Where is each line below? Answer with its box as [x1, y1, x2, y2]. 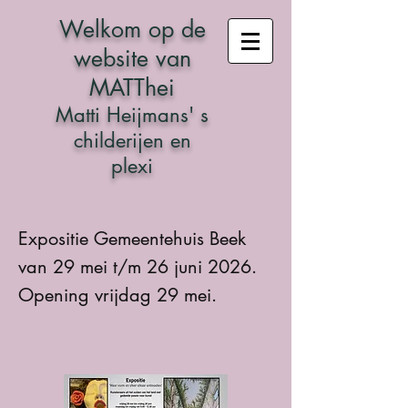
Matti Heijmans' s [56, 102, 209, 127]
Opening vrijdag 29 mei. [18, 283, 217, 307]
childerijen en [73, 127, 191, 153]
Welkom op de [58, 15, 206, 44]
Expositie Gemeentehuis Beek [18, 227, 246, 250]
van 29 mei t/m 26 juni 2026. [18, 255, 257, 279]
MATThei [89, 73, 175, 102]
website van [73, 44, 191, 73]
